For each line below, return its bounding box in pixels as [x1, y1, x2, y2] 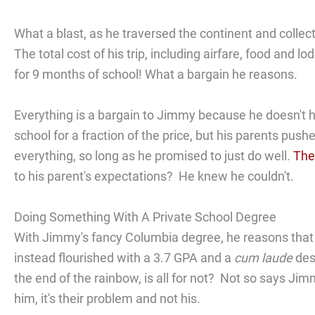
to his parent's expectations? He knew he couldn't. [14, 168, 294, 184]
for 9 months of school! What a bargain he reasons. [14, 66, 297, 82]
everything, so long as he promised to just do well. [14, 148, 293, 163]
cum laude [234, 250, 292, 265]
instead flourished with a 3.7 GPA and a [14, 250, 234, 265]
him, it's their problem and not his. [14, 290, 200, 306]
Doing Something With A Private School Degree [14, 209, 276, 224]
